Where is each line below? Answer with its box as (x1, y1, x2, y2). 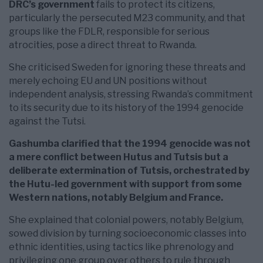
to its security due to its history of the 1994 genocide (9, 102, 244, 114)
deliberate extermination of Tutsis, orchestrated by (9, 165, 249, 177)
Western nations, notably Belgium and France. (9, 192, 223, 204)
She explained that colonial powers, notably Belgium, (9, 214, 244, 226)
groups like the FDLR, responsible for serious (9, 26, 210, 38)
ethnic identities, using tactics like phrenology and (9, 241, 234, 253)
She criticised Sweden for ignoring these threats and (9, 62, 245, 73)
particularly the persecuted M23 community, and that (9, 12, 245, 24)
